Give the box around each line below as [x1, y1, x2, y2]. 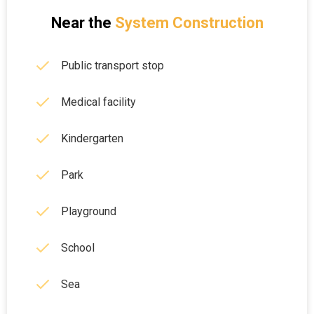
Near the [50, 14, 111, 32]
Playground [61, 205, 116, 218]
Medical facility [61, 95, 136, 109]
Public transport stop [61, 59, 164, 72]
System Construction [114, 14, 264, 32]
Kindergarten [61, 132, 123, 145]
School [61, 241, 95, 254]
